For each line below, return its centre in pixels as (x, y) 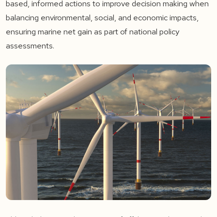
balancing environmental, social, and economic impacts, (102, 17)
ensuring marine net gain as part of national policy (93, 31)
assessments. (30, 46)
